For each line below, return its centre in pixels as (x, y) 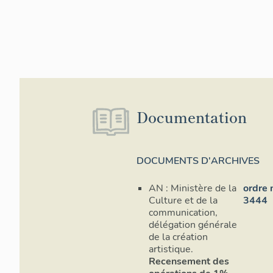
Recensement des (189, 262)
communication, (183, 213)
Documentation (192, 117)
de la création (178, 237)
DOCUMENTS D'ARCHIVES (198, 161)
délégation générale (193, 225)
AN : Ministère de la (193, 189)
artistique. (171, 250)
